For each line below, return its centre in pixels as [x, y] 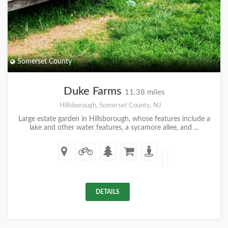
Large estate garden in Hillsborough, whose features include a [114, 119]
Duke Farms [94, 91]
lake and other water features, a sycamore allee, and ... [114, 128]
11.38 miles [145, 92]
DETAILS [108, 192]
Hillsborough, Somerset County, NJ [110, 105]
